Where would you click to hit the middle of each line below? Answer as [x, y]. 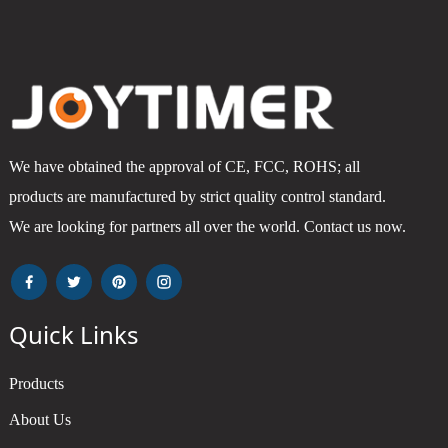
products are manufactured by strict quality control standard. [197, 196]
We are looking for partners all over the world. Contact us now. [207, 226]
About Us [39, 419]
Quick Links [73, 334]
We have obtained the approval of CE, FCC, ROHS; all [184, 166]
